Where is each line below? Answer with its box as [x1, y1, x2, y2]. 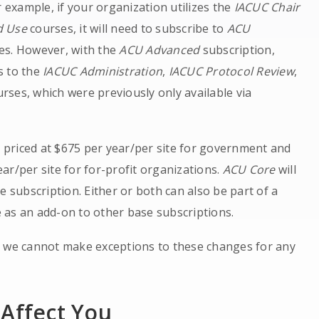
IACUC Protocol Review [168, 63, 294, 79]
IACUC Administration [43, 63, 163, 79]
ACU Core [222, 162, 276, 177]
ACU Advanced [119, 42, 203, 58]
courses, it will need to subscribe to [26, 21, 227, 36]
